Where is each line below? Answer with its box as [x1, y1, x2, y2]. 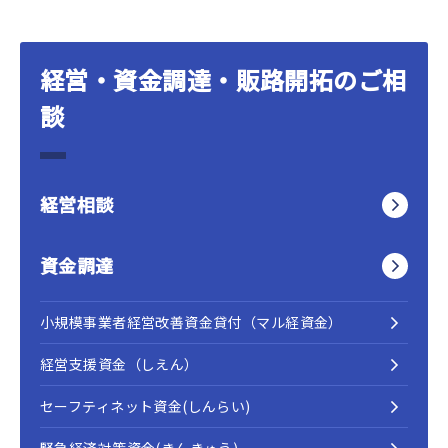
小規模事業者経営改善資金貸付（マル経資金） [40, 312, 343, 332]
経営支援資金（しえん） [40, 354, 199, 374]
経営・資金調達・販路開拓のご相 [40, 62, 407, 97]
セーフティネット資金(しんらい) [40, 396, 251, 416]
